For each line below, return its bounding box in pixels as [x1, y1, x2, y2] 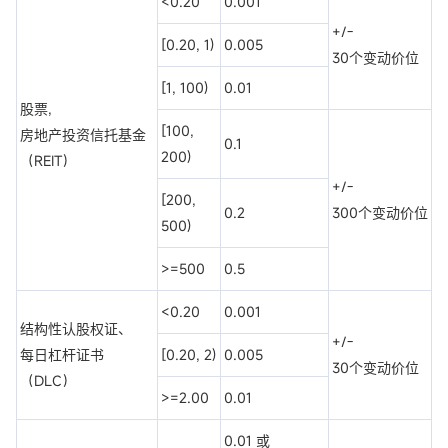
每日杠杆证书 [20, 345, 104, 365]
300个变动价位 [332, 203, 428, 223]
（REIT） [20, 151, 76, 171]
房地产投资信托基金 [20, 125, 146, 145]
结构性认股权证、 [20, 319, 132, 339]
